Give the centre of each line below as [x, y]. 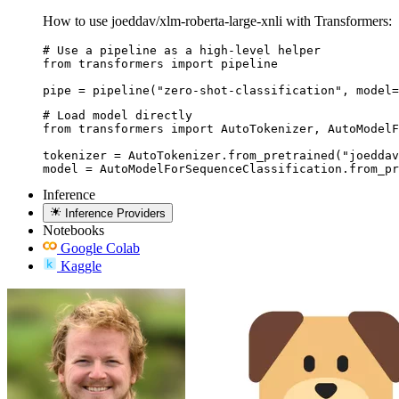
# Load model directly [118, 115]
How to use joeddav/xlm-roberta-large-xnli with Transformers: [217, 20]
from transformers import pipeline [160, 63]
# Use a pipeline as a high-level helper [182, 50]
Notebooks [73, 231]
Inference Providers [116, 214]
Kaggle [81, 266]
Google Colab [100, 248]
